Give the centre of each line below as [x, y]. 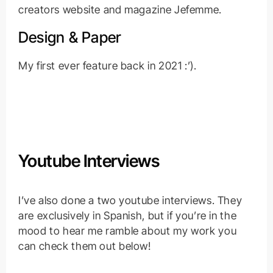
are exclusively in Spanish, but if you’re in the [127, 215]
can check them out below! [84, 246]
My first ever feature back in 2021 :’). [107, 66]
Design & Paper [69, 37]
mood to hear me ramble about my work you [127, 230]
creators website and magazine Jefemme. [120, 10]
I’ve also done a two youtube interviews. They [130, 200]
